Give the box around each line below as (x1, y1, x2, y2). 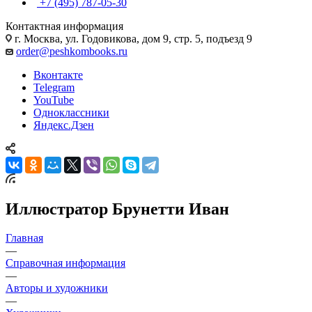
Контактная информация (6, 19, 123, 32)
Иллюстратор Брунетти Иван (6, 199, 229, 218)
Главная (6, 232, 43, 244)
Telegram (33, 81, 75, 93)
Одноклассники (33, 106, 109, 118)
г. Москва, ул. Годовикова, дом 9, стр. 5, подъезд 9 (12, 32, 252, 45)
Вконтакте (33, 68, 83, 81)
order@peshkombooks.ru (16, 45, 127, 57)
